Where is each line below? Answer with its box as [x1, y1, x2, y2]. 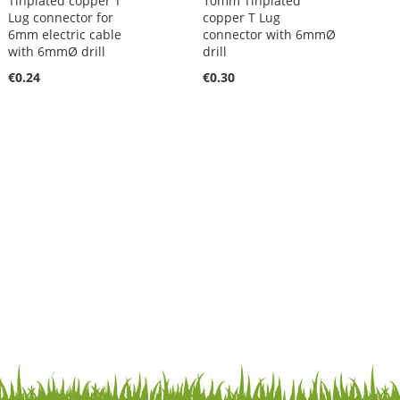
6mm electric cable [7, 26, 121, 43]
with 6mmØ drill [7, 43, 105, 60]
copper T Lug [203, 9, 281, 26]
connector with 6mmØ [203, 26, 337, 43]
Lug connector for [7, 9, 113, 26]
